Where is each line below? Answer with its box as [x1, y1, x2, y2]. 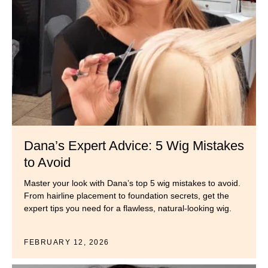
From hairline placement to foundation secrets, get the [24, 191, 229, 201]
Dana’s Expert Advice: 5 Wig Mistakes [24, 138, 244, 154]
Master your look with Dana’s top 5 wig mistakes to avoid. [24, 178, 240, 188]
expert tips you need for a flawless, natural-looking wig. [24, 203, 234, 214]
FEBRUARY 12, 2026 [24, 238, 109, 247]
